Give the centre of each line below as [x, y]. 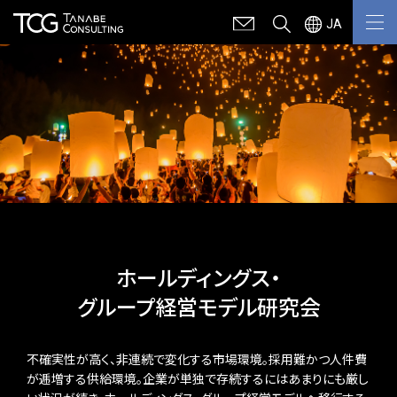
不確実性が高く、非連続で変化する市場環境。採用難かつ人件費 [197, 360]
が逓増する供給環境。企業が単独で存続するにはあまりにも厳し [198, 380]
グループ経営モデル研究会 [198, 309]
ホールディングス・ [198, 280]
